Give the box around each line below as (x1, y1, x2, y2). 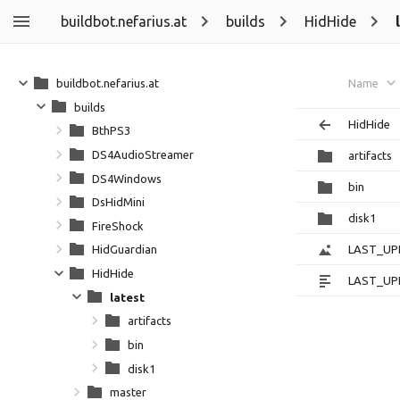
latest (110, 290, 145, 304)
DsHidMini (92, 196, 145, 209)
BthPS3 (92, 124, 130, 137)
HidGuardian (92, 243, 157, 256)
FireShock (92, 219, 144, 232)
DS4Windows (92, 171, 162, 185)
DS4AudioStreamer (92, 147, 194, 161)
